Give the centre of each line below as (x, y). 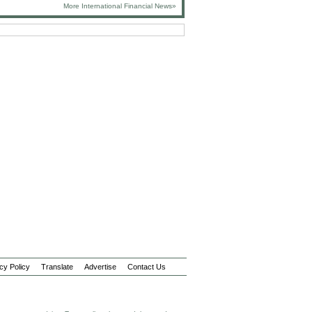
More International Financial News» (120, 6)
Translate (57, 267)
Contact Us (146, 267)
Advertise (100, 267)
